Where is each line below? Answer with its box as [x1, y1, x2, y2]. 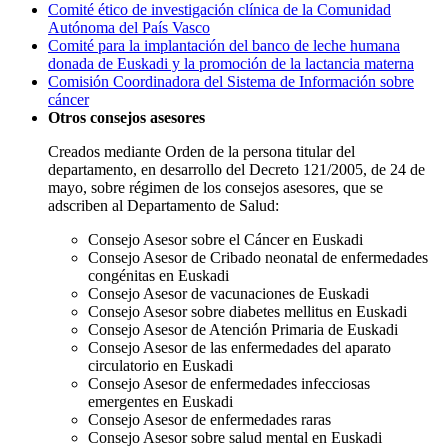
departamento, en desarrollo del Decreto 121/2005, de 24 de [48, 160, 425, 178]
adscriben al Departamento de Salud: [48, 196, 279, 214]
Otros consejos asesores [48, 108, 205, 126]
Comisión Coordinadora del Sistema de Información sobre [48, 72, 414, 90]
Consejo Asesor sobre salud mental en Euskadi [88, 428, 382, 446]
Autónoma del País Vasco [48, 18, 210, 36]
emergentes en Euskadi [88, 392, 233, 410]
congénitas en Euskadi [88, 266, 229, 284]
